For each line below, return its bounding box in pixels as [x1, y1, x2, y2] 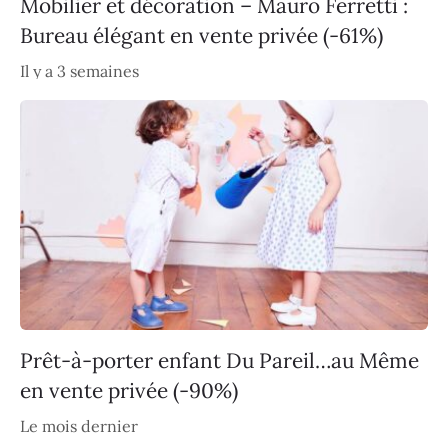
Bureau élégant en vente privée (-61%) [20, 21, 383, 49]
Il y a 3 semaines [20, 60, 139, 81]
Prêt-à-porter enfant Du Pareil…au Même [20, 346, 419, 374]
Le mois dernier [20, 415, 138, 436]
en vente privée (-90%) [20, 376, 238, 404]
